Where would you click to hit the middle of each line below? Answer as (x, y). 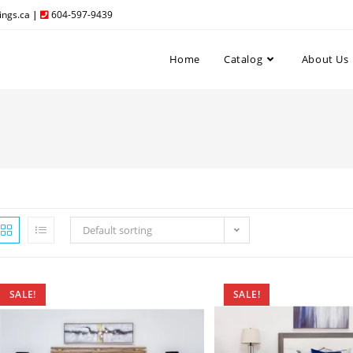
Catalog (243, 59)
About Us (325, 59)
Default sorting (117, 230)
